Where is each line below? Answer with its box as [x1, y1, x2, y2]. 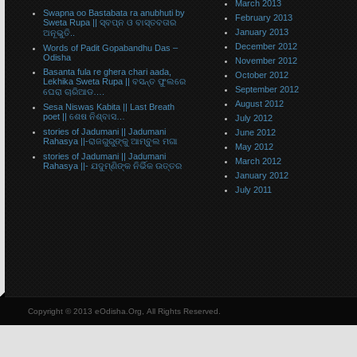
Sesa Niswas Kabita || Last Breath [43, 102, 175, 112]
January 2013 [235, 27, 288, 37]
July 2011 [235, 185, 272, 194]
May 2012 [235, 142, 273, 151]
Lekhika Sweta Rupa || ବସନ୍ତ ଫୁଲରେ [43, 76, 186, 86]
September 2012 [235, 84, 299, 94]
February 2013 [235, 13, 292, 22]
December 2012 [235, 41, 297, 51]
